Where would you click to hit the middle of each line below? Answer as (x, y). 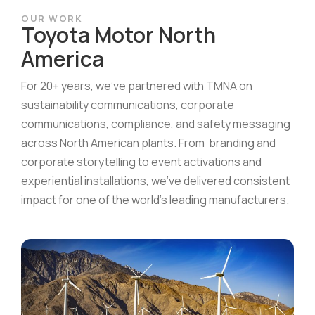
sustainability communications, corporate (128, 104)
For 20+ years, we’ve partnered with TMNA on (137, 85)
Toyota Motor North (118, 34)
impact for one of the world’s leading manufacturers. (155, 199)
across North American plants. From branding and (148, 142)
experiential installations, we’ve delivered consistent (155, 180)
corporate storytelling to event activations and (141, 161)
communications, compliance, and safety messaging (156, 123)
